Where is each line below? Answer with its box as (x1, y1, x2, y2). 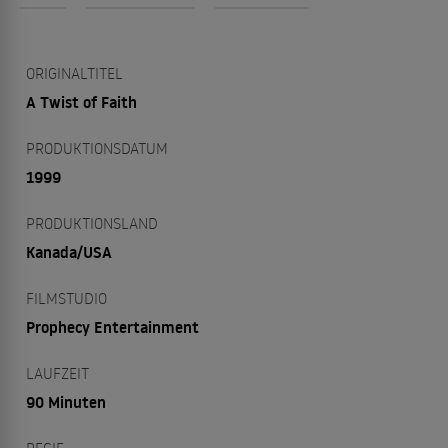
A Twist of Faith (26, 91, 137, 113)
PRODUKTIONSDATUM (26, 138, 168, 158)
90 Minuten (26, 391, 106, 413)
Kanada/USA (26, 241, 112, 263)
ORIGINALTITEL (26, 63, 123, 83)
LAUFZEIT (26, 363, 89, 383)
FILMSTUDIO (26, 288, 107, 308)
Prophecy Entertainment (26, 316, 199, 338)
